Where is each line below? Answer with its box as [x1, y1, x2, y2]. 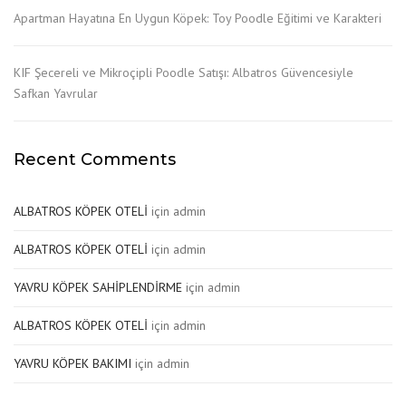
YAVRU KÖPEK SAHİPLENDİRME [14, 278, 182, 295]
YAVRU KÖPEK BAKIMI [14, 354, 131, 372]
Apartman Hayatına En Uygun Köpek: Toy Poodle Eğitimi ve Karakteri [14, 9, 382, 26]
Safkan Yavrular [14, 84, 98, 101]
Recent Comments [14, 149, 176, 169]
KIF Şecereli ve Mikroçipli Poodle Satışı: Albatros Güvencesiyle [14, 63, 353, 81]
